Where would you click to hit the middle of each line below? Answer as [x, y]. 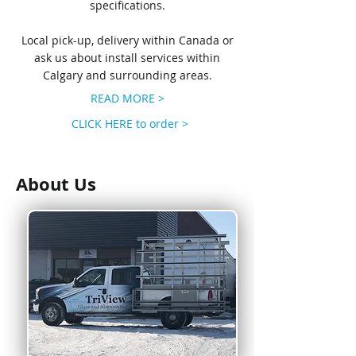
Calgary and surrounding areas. [127, 75]
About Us [56, 184]
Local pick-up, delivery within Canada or [127, 40]
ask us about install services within [127, 58]
